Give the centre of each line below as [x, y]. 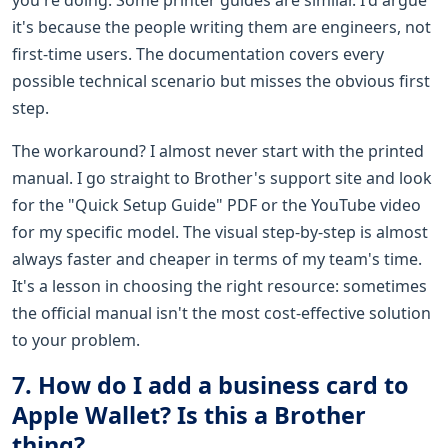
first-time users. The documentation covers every [198, 53]
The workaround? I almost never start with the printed [218, 150]
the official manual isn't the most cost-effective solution [221, 312]
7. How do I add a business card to [210, 384]
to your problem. [76, 339]
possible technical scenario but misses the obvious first [221, 80]
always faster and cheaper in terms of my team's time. [217, 258]
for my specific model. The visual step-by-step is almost [220, 231]
